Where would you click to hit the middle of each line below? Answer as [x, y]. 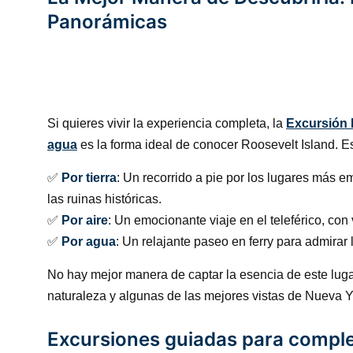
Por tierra [89, 178]
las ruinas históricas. [104, 199]
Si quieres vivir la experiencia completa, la [167, 123]
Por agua [89, 242]
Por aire [85, 220]
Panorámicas [107, 22]
